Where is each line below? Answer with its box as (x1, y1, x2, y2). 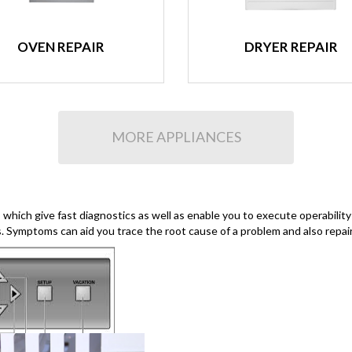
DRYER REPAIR (244, 38, 338, 55)
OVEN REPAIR (17, 38, 105, 55)
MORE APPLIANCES (111, 128, 241, 145)
